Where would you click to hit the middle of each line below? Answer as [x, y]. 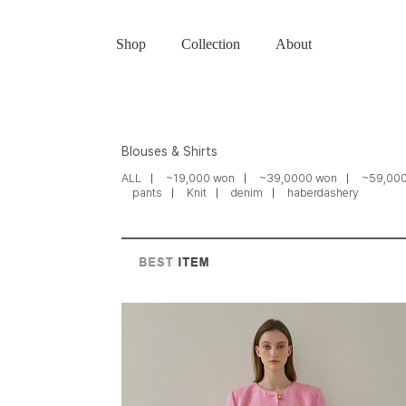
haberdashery [324, 193]
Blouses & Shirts [170, 151]
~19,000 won [201, 179]
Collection [211, 44]
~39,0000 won [299, 179]
